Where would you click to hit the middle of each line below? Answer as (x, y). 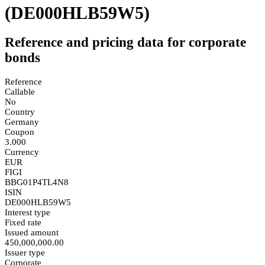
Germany (22, 122)
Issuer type (25, 252)
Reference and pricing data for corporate (125, 43)
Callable (20, 91)
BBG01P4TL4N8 (37, 182)
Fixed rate (23, 222)
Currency (22, 152)
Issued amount (32, 232)
